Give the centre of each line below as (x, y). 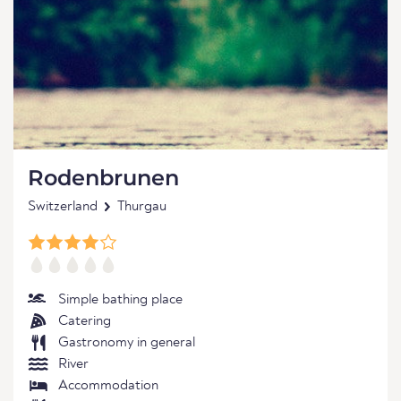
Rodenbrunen (103, 178)
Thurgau (142, 207)
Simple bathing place (120, 300)
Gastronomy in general (127, 343)
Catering (85, 321)
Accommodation (108, 386)
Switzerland (63, 207)
